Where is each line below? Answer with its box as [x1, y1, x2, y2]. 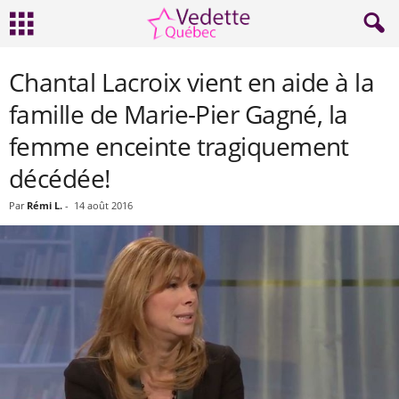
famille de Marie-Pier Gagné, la [9, 97, 348, 131]
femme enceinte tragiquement [9, 129, 349, 163]
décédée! [9, 161, 110, 195]
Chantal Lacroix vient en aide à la [9, 65, 374, 99]
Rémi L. [27, 199, 62, 212]
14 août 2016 [74, 199, 133, 212]
